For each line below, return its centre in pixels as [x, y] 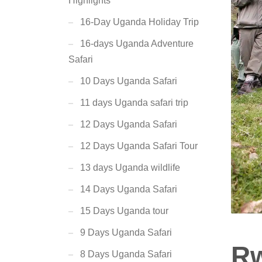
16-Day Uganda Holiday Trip [139, 22]
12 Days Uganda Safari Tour [139, 146]
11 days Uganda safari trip [134, 103]
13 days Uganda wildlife [130, 168]
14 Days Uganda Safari [129, 189]
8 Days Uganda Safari [126, 254]
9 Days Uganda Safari [126, 232]
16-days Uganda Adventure [137, 44]
